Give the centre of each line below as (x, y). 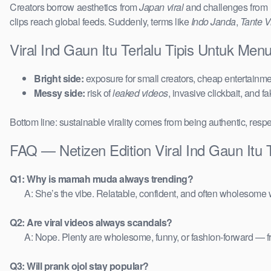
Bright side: (59, 79)
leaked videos (140, 93)
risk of (99, 93)
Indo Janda (213, 22)
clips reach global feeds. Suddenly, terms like (100, 22)
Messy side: (60, 93)
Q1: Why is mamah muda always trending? (101, 179)
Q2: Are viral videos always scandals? (91, 223)
